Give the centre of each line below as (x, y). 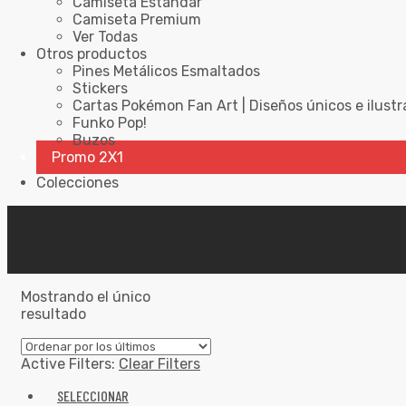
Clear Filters (159, 364)
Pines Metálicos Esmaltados (166, 71)
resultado (53, 314)
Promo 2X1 (87, 157)
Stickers (100, 88)
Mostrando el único (86, 297)
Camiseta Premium (137, 19)
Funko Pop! (110, 123)
